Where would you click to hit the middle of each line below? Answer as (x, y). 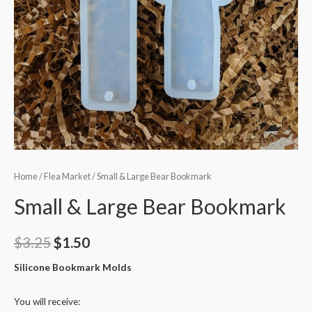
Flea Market (67, 177)
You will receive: (47, 301)
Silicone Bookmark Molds (73, 267)
